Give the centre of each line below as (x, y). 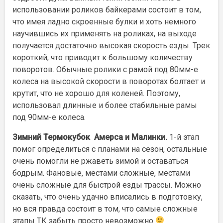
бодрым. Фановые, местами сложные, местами (101, 173)
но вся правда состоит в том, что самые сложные (105, 209)
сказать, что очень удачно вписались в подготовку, (108, 197)
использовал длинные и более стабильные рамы (105, 105)
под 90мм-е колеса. (49, 117)
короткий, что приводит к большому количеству (103, 57)
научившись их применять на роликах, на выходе (105, 33)
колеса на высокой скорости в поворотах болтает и (109, 81)
